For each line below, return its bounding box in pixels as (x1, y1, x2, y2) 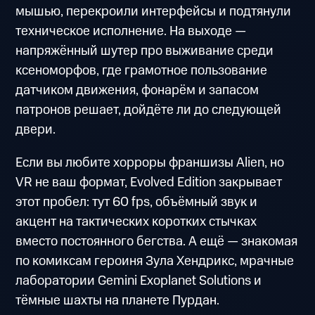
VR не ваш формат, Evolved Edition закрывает (15, 173, 283, 193)
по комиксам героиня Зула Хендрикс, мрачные (15, 252, 295, 271)
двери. (15, 120, 56, 140)
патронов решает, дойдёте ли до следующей (15, 101, 282, 120)
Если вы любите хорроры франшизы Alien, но (15, 153, 285, 173)
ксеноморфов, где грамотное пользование (15, 61, 268, 81)
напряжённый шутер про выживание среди (15, 41, 274, 61)
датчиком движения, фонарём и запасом (15, 81, 259, 101)
